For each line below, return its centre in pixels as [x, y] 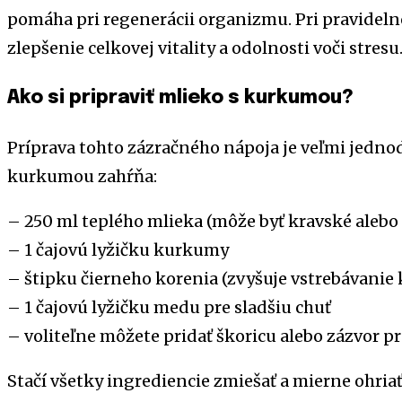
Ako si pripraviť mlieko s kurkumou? [180, 97]
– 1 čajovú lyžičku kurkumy [118, 249]
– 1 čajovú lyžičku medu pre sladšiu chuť [169, 307]
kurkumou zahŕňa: [82, 176]
